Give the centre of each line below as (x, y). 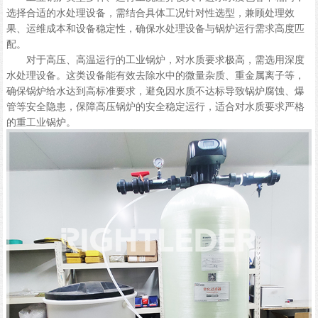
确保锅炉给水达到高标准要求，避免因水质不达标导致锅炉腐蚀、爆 (155, 90)
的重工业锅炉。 (41, 121)
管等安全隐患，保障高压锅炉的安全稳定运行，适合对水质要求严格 (155, 105)
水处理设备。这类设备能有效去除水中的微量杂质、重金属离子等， (155, 74)
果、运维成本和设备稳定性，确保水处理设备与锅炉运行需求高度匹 (155, 27)
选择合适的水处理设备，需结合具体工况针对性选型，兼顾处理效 (150, 12)
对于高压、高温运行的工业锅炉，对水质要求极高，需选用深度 (155, 59)
